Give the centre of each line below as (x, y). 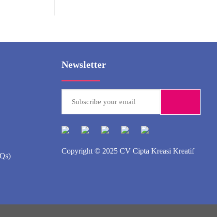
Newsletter (84, 65)
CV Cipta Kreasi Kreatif (157, 151)
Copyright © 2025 (91, 151)
